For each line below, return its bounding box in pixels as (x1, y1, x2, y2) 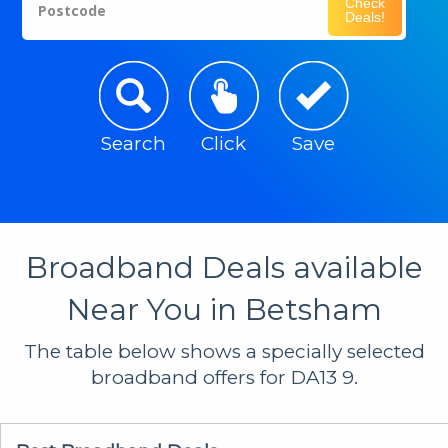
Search (101, 131, 167, 155)
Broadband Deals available (25, 248, 423, 286)
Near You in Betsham (66, 290, 382, 328)
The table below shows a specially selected (23, 339, 425, 363)
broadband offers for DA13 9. (90, 365, 358, 389)
